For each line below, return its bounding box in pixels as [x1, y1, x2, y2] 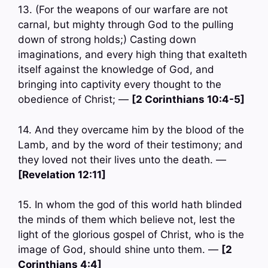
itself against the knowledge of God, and [18, 63, 214, 76]
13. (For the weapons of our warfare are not [18, 4, 228, 16]
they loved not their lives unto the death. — [18, 153, 226, 166]
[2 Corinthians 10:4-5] [132, 93, 245, 106]
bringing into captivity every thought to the [18, 78, 221, 91]
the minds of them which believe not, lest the [18, 214, 235, 226]
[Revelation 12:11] [18, 168, 106, 181]
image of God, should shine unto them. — [18, 243, 221, 256]
